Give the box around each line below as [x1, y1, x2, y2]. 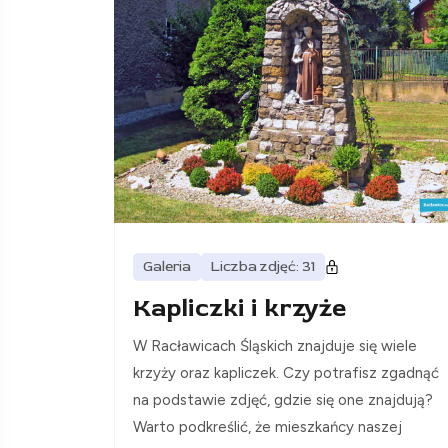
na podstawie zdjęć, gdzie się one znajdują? [133, 391, 433, 410]
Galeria [143, 258, 191, 276]
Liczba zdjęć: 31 [211, 258, 315, 276]
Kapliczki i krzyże [133, 293, 347, 325]
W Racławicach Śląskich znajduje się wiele [133, 337, 417, 356]
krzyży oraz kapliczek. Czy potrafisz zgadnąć [133, 364, 439, 383]
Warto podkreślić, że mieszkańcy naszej [133, 418, 402, 437]
